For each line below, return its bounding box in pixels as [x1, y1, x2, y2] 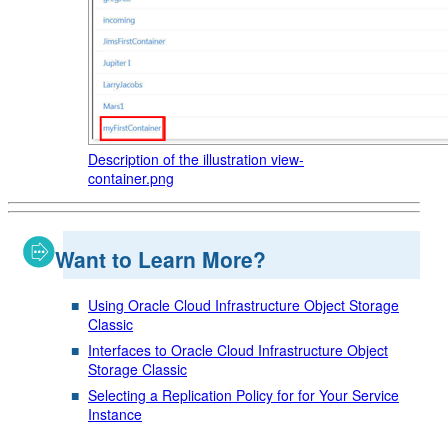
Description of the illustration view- [88, 149, 304, 170]
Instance [88, 404, 142, 425]
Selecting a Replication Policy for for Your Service [88, 385, 399, 406]
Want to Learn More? [55, 243, 266, 274]
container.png [88, 168, 174, 189]
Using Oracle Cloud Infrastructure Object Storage [88, 295, 399, 316]
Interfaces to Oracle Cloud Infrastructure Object [88, 340, 388, 361]
